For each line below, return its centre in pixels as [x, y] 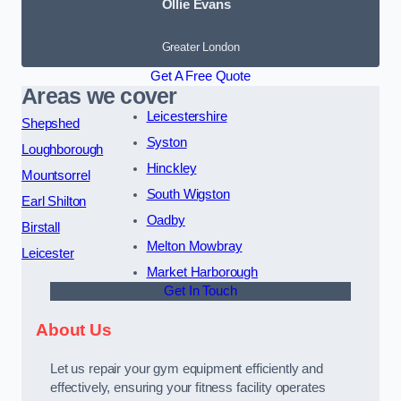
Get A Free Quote [200, 77]
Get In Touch [200, 291]
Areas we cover [99, 97]
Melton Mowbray [194, 247]
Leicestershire [187, 117]
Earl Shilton [54, 202]
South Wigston [188, 195]
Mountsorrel [56, 176]
